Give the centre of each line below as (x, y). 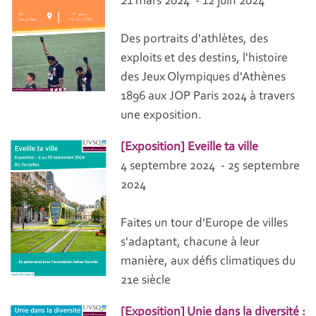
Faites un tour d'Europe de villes (205, 223)
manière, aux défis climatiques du (208, 261)
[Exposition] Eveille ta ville (190, 147)
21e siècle (146, 280)
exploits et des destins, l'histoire (205, 58)
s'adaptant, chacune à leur (190, 242)
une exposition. (162, 115)
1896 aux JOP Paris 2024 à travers (208, 96)
